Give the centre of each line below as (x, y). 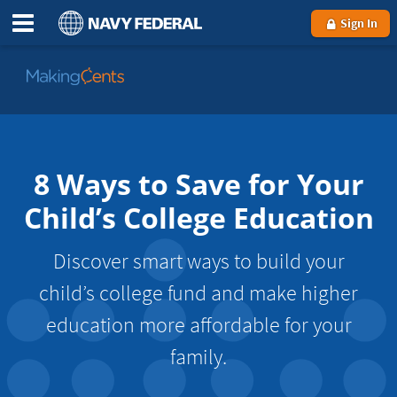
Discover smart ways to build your (198, 261)
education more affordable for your (198, 325)
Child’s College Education (198, 218)
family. (198, 357)
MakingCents (65, 120)
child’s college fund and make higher (198, 293)
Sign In (358, 23)
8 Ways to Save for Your (198, 184)
